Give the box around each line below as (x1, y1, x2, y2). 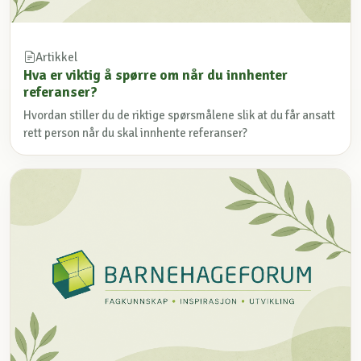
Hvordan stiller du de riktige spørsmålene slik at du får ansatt (23, 107, 335, 122)
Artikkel (35, 49, 77, 64)
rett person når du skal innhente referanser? (23, 125, 247, 140)
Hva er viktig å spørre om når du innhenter (23, 65, 288, 84)
